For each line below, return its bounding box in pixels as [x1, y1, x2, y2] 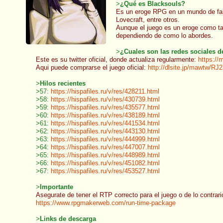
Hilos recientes [40, 80, 86, 87]
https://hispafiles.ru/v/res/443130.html [51, 127, 160, 135]
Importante [40, 183, 73, 191]
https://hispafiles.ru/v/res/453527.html [51, 167, 160, 175]
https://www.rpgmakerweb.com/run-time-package [36, 199, 176, 207]
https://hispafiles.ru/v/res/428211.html [51, 88, 159, 95]
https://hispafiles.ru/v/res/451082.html [51, 159, 160, 167]
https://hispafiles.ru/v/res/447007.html [51, 143, 160, 151]
